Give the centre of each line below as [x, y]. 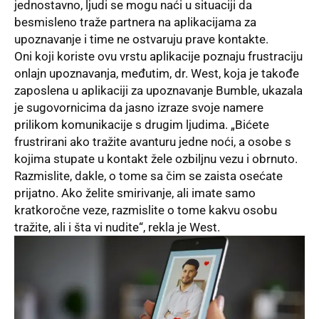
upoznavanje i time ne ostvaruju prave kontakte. [141, 39]
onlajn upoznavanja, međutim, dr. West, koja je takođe [157, 73]
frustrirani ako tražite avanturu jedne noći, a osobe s [153, 141]
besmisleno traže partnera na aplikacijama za [135, 22]
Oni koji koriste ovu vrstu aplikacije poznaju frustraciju [158, 56]
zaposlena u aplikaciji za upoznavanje [115, 90]
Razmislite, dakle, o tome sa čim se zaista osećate [148, 176]
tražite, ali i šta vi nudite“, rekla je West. [117, 227]
